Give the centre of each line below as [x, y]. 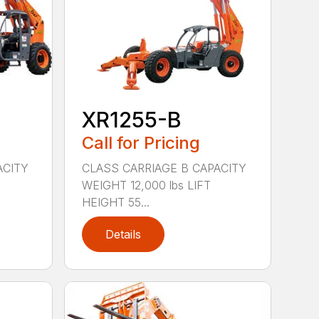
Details [124, 234]
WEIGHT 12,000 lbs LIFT [147, 185]
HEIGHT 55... [116, 202]
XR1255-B [132, 119]
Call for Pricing [141, 142]
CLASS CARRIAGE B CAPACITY [164, 168]
